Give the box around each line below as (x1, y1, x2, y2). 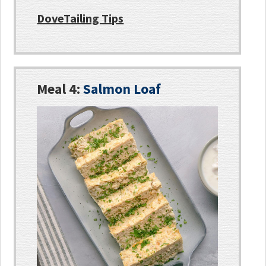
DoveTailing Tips (37, 10, 124, 26)
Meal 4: (37, 79, 84, 98)
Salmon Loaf (83, 79, 161, 98)
